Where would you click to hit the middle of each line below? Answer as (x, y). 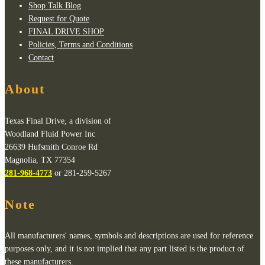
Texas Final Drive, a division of (58, 121)
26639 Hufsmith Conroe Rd (51, 147)
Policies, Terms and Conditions (80, 45)
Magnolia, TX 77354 (40, 160)
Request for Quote (59, 19)
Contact (41, 58)
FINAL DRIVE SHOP (66, 32)
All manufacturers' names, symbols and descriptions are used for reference (129, 236)
